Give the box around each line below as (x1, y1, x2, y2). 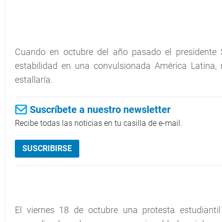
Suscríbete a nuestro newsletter (30, 104, 170, 115)
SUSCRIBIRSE (22, 144, 72, 153)
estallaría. (15, 74, 53, 85)
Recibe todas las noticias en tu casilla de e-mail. (15, 118, 182, 128)
